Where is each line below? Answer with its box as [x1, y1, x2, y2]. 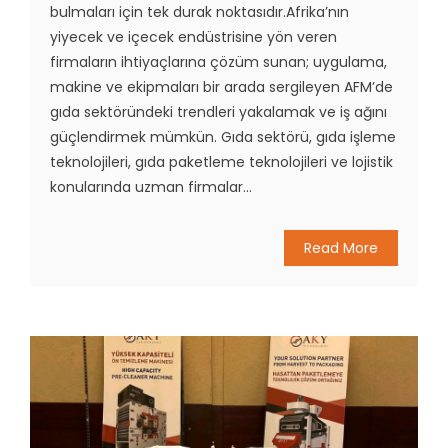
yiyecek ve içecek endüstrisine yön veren [50, 27, 337, 48]
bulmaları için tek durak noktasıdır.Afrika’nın [50, 2, 349, 23]
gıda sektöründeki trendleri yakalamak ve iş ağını [50, 102, 387, 123]
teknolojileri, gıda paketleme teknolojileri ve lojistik [50, 152, 393, 173]
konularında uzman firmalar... [50, 177, 252, 198]
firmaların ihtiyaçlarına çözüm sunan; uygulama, [50, 52, 387, 73]
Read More [304, 238, 378, 259]
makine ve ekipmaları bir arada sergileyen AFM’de [50, 77, 393, 98]
